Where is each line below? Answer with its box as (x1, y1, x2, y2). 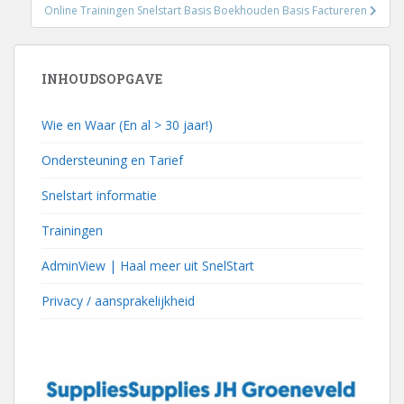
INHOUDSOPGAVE (41, 69, 162, 87)
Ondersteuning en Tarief (41, 151, 183, 169)
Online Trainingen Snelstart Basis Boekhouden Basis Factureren (44, 2, 370, 18)
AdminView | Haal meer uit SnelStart (41, 256, 254, 274)
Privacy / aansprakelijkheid (41, 291, 195, 309)
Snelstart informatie (41, 186, 157, 204)
